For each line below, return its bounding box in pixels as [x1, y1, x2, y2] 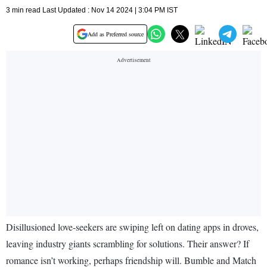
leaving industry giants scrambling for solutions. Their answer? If [6, 237, 249, 250]
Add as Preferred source [88, 30, 144, 39]
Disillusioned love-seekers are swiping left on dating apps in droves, [6, 221, 259, 234]
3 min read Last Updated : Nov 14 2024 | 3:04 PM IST [6, 6, 178, 15]
